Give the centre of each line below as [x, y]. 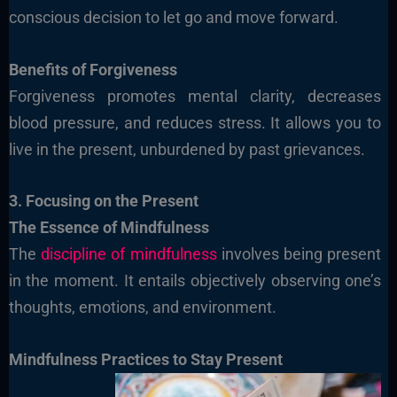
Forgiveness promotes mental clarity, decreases [195, 96]
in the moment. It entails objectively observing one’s [195, 281]
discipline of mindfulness [128, 254]
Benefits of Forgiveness [93, 69]
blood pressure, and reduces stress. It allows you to [195, 122]
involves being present [299, 254]
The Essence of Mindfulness [109, 228]
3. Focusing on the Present [103, 201]
